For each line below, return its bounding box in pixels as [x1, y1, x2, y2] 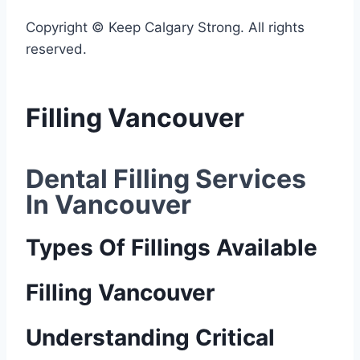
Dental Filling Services [26, 163, 306, 194]
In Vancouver [26, 189, 191, 220]
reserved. [26, 41, 87, 57]
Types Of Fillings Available [26, 234, 317, 261]
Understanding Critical [26, 324, 275, 351]
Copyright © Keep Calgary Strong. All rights [26, 19, 305, 35]
